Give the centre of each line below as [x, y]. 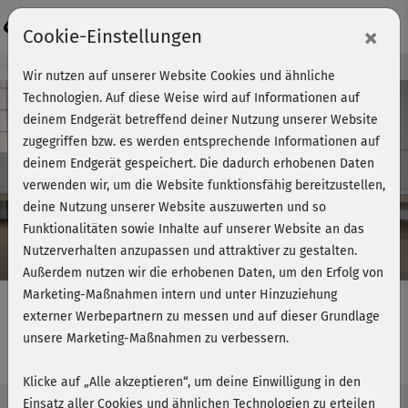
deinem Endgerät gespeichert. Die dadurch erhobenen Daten [199, 163]
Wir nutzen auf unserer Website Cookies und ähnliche [179, 76]
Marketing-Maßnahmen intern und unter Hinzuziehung [180, 295]
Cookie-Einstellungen [112, 36]
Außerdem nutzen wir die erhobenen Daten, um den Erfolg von [203, 273]
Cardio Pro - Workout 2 [133, 356]
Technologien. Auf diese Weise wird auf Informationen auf [191, 98]
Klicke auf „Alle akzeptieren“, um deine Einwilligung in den [192, 382]
